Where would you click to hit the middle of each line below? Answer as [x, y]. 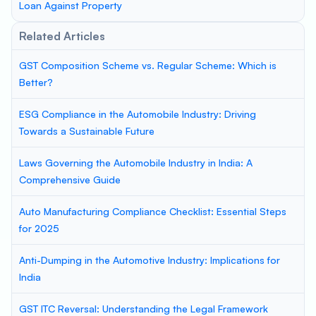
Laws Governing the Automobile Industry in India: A [136, 163]
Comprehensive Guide [70, 180]
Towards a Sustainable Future [87, 131]
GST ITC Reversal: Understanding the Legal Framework [144, 309]
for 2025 [39, 228]
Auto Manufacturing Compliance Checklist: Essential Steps [153, 211]
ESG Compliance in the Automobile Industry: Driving [138, 114]
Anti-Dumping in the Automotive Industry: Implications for [150, 260]
